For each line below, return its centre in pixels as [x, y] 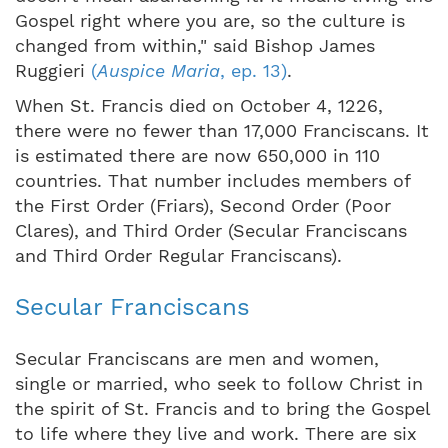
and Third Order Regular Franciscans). [178, 255]
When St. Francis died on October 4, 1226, [199, 105]
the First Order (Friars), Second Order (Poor [203, 205]
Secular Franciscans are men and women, [197, 358]
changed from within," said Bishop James [195, 45]
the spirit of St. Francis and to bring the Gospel [222, 408]
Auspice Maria [158, 70]
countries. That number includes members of [212, 180]
